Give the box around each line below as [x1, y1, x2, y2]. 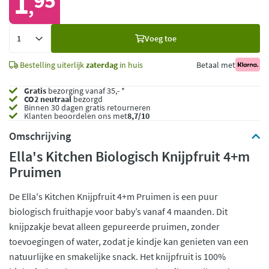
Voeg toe [144, 32, 177, 44]
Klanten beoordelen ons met [24, 110, 127, 121]
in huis [118, 59, 143, 70]
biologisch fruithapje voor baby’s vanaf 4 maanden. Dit [9, 205, 228, 217]
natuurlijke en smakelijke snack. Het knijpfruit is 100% [9, 250, 226, 262]
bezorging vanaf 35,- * [46, 85, 125, 96]
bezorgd [71, 94, 103, 104]
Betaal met [196, 59, 235, 70]
